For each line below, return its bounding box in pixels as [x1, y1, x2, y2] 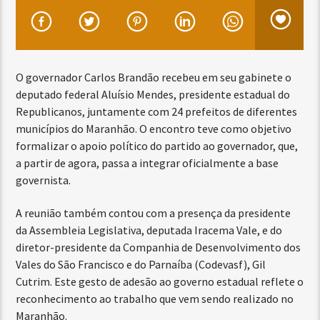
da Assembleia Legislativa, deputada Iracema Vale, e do [16, 223, 283, 238]
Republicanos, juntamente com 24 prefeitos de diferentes [16, 104, 298, 119]
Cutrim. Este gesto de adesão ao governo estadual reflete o [16, 274, 304, 289]
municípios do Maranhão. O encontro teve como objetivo [16, 121, 292, 136]
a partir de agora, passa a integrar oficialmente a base [16, 155, 279, 170]
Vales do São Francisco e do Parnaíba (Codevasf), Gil [16, 257, 266, 272]
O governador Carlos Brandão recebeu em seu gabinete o [16, 69, 292, 84]
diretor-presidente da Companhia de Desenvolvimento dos [16, 240, 301, 255]
